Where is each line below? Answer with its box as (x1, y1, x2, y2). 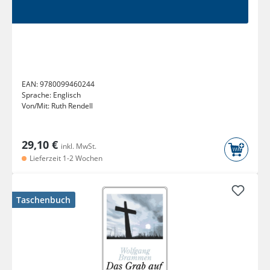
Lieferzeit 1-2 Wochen (28, 153, 102, 164)
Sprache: (22, 90, 53, 101)
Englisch (53, 90, 81, 101)
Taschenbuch (16, 194, 71, 206)
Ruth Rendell (51, 101, 93, 111)
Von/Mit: (22, 101, 51, 111)
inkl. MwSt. (61, 141, 96, 152)
